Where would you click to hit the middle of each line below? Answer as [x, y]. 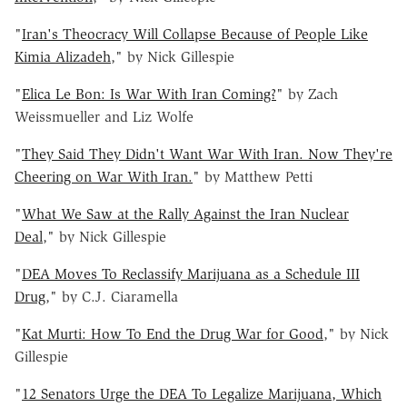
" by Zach [307, 94]
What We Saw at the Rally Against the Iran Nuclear [185, 213]
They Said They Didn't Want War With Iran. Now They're [207, 154]
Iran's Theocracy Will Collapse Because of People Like [195, 34]
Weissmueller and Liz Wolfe [104, 116]
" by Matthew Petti [253, 176]
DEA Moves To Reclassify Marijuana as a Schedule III [191, 273]
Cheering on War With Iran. [104, 176]
